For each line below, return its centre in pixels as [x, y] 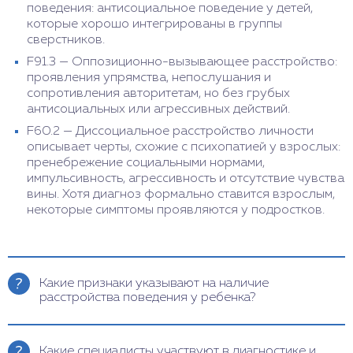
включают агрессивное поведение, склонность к [185, 341]
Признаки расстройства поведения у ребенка [177, 325]
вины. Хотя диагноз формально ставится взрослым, [181, 194]
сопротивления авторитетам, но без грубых [158, 93]
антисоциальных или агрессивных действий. [158, 109]
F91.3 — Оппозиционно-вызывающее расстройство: [182, 62]
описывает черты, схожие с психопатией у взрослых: [184, 147]
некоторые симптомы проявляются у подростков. [176, 210]
